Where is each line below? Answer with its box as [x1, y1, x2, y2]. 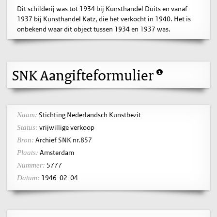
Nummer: [17, 161, 45, 169]
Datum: [17, 174, 40, 182]
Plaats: [17, 149, 38, 156]
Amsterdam [38, 148, 74, 157]
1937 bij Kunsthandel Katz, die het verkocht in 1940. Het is [17, 15, 191, 23]
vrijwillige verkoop [38, 123, 94, 132]
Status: [17, 124, 38, 131]
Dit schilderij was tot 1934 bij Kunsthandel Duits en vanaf [17, 4, 187, 13]
